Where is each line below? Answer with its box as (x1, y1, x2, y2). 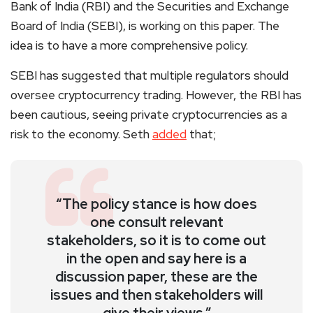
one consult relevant (89, 212, 224, 231)
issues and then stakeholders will (50, 285, 263, 304)
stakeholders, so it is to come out (47, 231, 266, 249)
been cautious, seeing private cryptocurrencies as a (10, 106, 287, 122)
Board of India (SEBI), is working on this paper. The (10, 17, 279, 34)
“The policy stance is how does (56, 194, 257, 213)
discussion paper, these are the (55, 267, 258, 286)
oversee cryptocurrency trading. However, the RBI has (10, 87, 302, 103)
